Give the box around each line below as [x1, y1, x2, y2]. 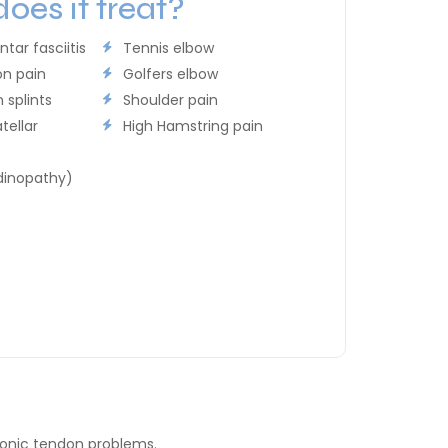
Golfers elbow [122, 63, 218, 84]
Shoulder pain [122, 89, 218, 110]
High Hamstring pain [122, 115, 263, 136]
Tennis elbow [122, 37, 214, 58]
